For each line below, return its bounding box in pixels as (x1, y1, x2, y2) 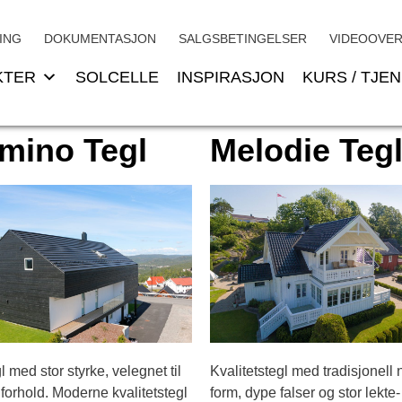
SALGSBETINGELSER (179, 31, 308, 46)
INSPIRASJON (177, 68, 284, 86)
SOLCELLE (75, 68, 159, 86)
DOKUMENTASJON (44, 31, 157, 46)
